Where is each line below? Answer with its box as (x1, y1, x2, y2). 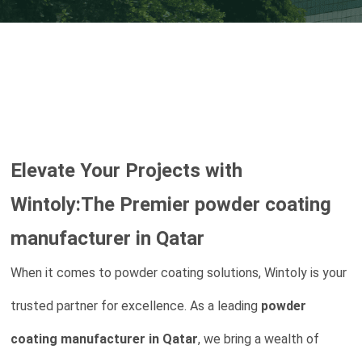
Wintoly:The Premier (11, 193, 196, 216)
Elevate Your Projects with (11, 159, 243, 182)
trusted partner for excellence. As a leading (11, 298, 262, 314)
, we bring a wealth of (198, 331, 320, 347)
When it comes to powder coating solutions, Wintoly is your (11, 265, 347, 280)
